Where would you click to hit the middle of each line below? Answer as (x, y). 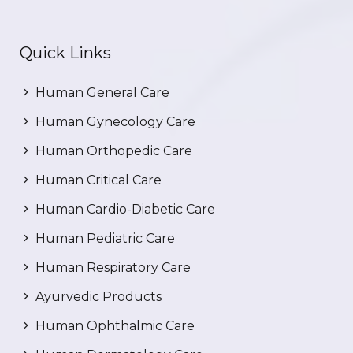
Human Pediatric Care (104, 239)
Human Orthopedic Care (112, 151)
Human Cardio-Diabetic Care (124, 210)
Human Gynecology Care (114, 122)
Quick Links (65, 53)
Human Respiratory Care (111, 268)
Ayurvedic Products (97, 297)
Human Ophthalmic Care (113, 326)
